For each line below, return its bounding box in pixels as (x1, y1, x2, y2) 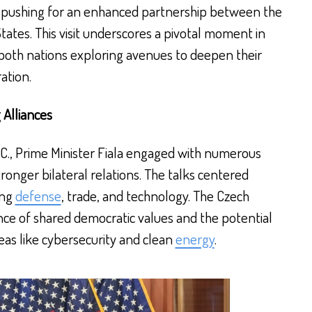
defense (15, 185, 61, 205)
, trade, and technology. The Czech (61, 185, 249, 205)
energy (175, 228, 214, 248)
